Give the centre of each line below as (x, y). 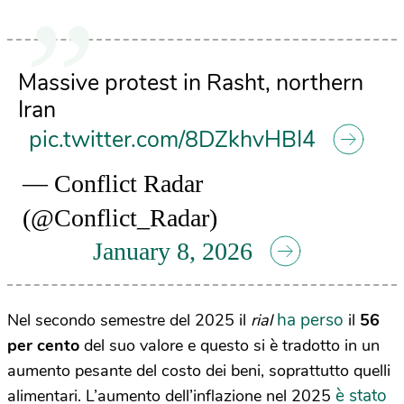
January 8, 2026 (172, 252)
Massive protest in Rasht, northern (191, 83)
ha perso (310, 320)
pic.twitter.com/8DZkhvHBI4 (172, 140)
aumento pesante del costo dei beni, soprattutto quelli (199, 370)
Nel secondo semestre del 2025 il (129, 320)
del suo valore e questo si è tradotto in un (230, 345)
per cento (43, 345)
